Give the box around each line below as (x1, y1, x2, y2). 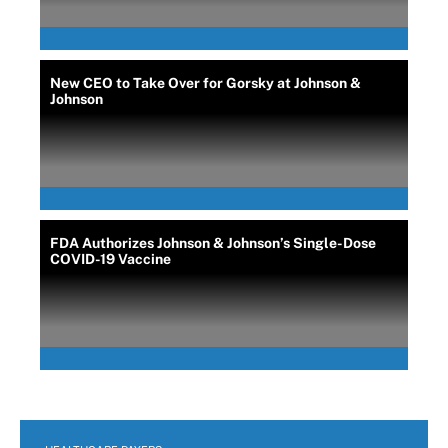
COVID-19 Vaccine (50, 251, 171, 267)
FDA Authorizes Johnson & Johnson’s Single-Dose (50, 235, 376, 251)
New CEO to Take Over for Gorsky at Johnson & (50, 75, 361, 91)
